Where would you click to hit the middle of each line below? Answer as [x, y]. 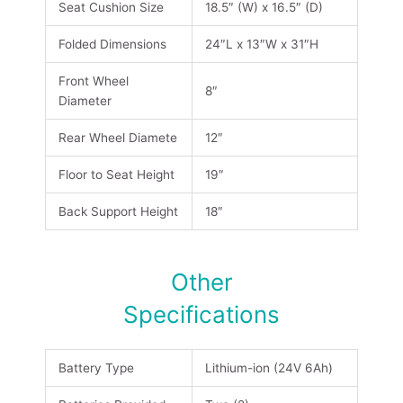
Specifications [201, 315]
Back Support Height [118, 211]
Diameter [85, 100]
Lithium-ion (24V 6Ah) [269, 368]
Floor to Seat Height [116, 174]
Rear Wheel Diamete [117, 137]
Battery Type [96, 368]
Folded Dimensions [112, 44]
